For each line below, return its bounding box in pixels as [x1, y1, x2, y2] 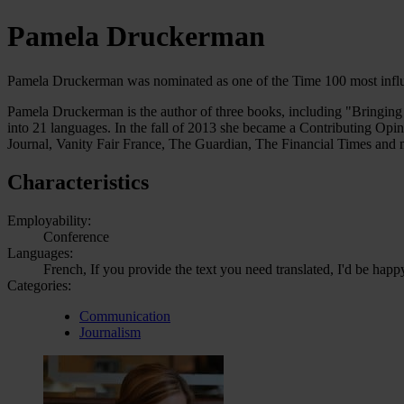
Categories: [7, 277, 71, 293]
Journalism [79, 324, 141, 340]
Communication [79, 308, 170, 324]
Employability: [7, 212, 91, 228]
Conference [43, 228, 109, 244]
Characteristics [7, 170, 149, 194]
